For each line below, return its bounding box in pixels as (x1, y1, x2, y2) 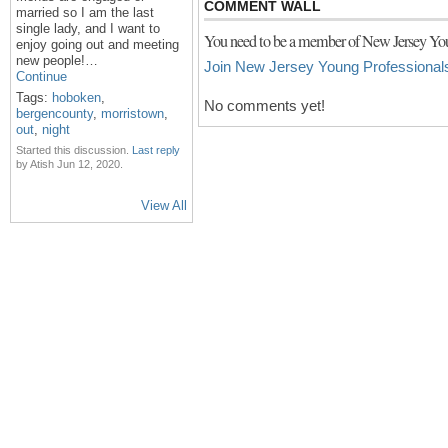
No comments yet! (204, 97, 325, 114)
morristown (101, 105, 164, 121)
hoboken (52, 89, 101, 105)
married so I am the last (16, 4, 154, 20)
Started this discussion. (16, 143, 132, 156)
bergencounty (16, 105, 93, 121)
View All (141, 197, 187, 213)
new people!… (16, 52, 98, 68)
